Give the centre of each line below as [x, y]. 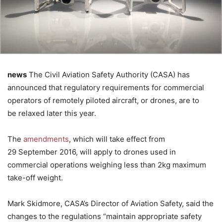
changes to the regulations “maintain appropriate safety [105, 216]
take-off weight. [35, 178]
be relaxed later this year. [52, 113]
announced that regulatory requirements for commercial [106, 87]
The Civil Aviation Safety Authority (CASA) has [108, 75]
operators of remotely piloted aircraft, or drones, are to [103, 100]
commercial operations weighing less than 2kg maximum [107, 165]
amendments [46, 139]
